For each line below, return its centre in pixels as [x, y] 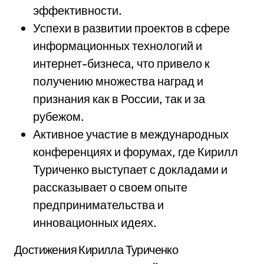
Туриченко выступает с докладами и [130, 169]
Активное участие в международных [131, 134]
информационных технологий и [118, 46]
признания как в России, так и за [119, 99]
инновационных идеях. [95, 222]
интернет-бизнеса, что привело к [121, 63]
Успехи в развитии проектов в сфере [131, 28]
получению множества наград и [118, 81]
